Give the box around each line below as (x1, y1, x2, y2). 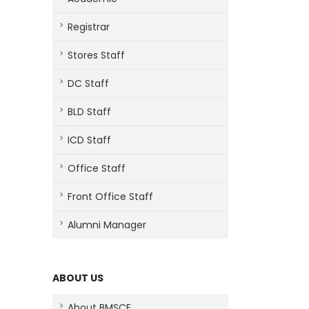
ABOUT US (52, 271, 103, 285)
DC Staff (68, 77, 109, 90)
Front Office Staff (68, 190, 153, 203)
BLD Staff (68, 105, 111, 119)
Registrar (68, 20, 110, 34)
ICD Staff (68, 133, 111, 147)
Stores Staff (68, 48, 125, 62)
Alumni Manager (68, 218, 146, 232)
